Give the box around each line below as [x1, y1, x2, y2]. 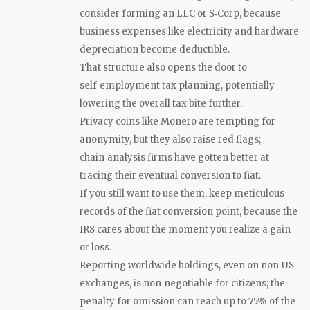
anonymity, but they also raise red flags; [80, 133, 261, 145]
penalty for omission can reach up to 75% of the [80, 295, 295, 307]
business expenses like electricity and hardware [80, 25, 299, 37]
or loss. [80, 241, 111, 253]
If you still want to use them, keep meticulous [80, 187, 284, 199]
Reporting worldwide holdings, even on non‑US [80, 259, 294, 271]
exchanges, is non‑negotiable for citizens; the [80, 277, 285, 289]
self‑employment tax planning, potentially [80, 79, 275, 91]
